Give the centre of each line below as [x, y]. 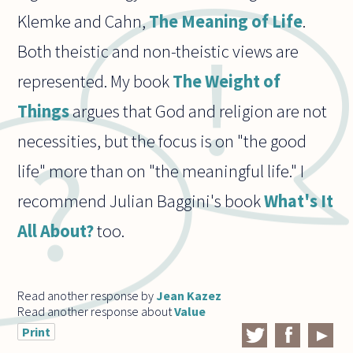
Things [44, 111]
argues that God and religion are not [199, 111]
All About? [56, 231]
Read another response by [87, 295]
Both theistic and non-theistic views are [158, 52]
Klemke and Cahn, [84, 22]
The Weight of [227, 82]
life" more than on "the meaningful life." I [161, 171]
